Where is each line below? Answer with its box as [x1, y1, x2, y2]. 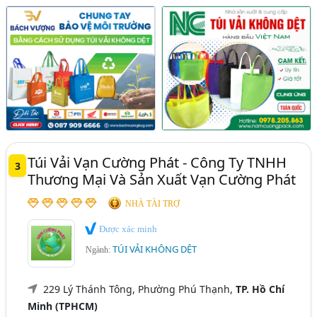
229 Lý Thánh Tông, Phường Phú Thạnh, [43, 282, 236, 296]
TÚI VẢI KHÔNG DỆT [113, 243, 197, 256]
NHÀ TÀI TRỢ [125, 198, 180, 209]
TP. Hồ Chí [236, 282, 285, 296]
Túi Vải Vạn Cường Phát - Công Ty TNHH [28, 152, 287, 172]
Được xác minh [97, 223, 158, 234]
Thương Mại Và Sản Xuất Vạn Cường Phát [28, 169, 296, 189]
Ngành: [86, 245, 113, 255]
